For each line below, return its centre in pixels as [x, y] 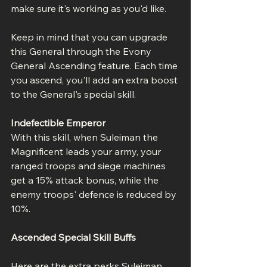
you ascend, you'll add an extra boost [95, 80]
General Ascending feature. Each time [95, 65]
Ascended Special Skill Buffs [73, 237]
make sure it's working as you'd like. [89, 8]
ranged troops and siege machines [89, 165]
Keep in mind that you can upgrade [90, 37]
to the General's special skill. [73, 94]
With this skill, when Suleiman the [86, 137]
